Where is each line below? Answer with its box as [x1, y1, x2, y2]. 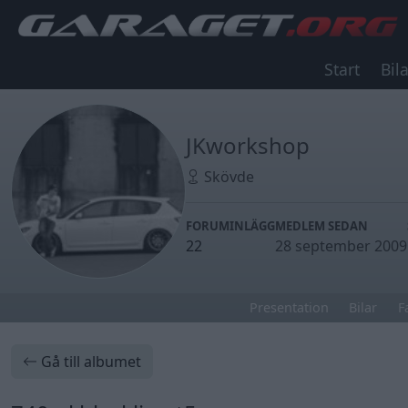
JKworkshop [186, 130, 310, 160]
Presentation [249, 299, 329, 317]
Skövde [200, 167, 254, 187]
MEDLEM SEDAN [275, 218, 368, 234]
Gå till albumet [37, 352, 141, 372]
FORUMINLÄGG [186, 218, 275, 234]
